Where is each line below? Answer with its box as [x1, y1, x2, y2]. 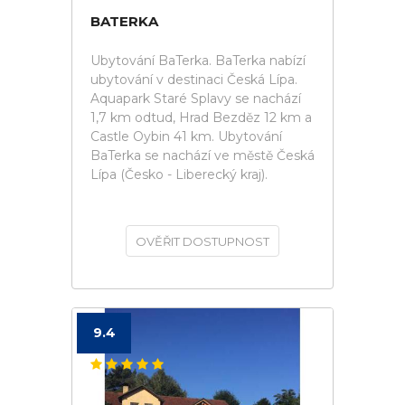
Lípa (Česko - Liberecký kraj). [90, 166, 268, 183]
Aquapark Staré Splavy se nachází [90, 90, 301, 107]
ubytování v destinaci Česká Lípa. [90, 71, 297, 88]
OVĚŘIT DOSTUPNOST [136, 234, 269, 249]
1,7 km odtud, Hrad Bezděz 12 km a [90, 109, 312, 126]
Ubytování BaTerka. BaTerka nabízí [90, 52, 306, 69]
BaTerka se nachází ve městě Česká [90, 147, 315, 164]
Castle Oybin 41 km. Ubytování [90, 128, 282, 145]
